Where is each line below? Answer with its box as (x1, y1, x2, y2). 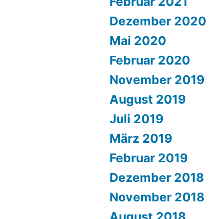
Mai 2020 (109, 33, 166, 48)
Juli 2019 (109, 111, 163, 126)
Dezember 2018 (109, 170, 204, 185)
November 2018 (109, 190, 204, 204)
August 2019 (109, 92, 186, 107)
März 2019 (109, 131, 172, 146)
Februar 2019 (109, 151, 188, 165)
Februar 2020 (109, 53, 190, 67)
